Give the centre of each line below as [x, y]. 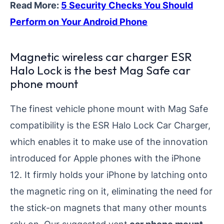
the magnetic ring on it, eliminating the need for [111, 191]
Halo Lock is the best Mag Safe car [100, 70]
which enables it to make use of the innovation [109, 142]
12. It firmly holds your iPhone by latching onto [109, 175]
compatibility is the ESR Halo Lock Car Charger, [110, 125]
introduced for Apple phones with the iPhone [105, 158]
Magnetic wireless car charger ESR [101, 57]
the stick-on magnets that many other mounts [108, 208]
